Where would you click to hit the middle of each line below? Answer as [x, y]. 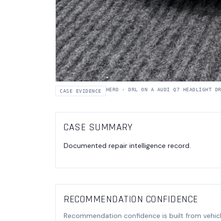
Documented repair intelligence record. [127, 145]
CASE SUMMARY [98, 127]
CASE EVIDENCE [81, 91]
